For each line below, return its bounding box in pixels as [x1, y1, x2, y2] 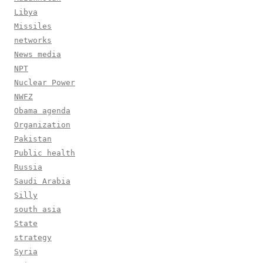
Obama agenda [14, 106, 70, 116]
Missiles [14, 22, 52, 31]
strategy [14, 233, 52, 242]
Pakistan [14, 134, 52, 144]
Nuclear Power [14, 78, 75, 87]
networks [14, 36, 52, 45]
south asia [14, 205, 61, 214]
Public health [14, 149, 75, 158]
